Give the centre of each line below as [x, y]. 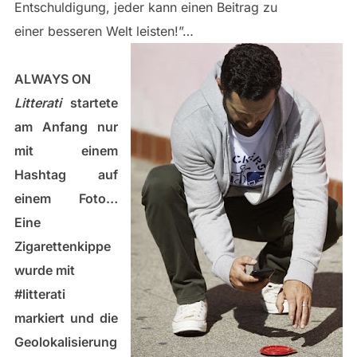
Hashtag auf [66, 175]
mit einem [66, 151]
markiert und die [66, 318]
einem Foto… [66, 198]
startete [94, 103]
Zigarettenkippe [62, 246]
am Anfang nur [66, 127]
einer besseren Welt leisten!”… [106, 31]
